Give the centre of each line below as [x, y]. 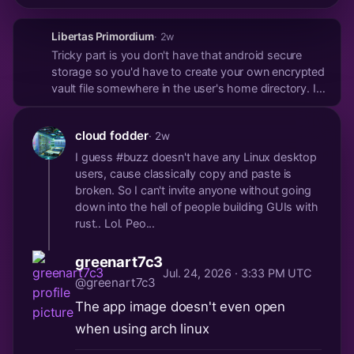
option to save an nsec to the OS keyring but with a [185, 122]
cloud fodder [112, 136]
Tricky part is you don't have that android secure [177, 55]
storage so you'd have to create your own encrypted [188, 72]
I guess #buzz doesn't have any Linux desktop [196, 157]
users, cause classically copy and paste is [184, 174]
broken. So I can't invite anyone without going [193, 190]
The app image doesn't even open [181, 307]
